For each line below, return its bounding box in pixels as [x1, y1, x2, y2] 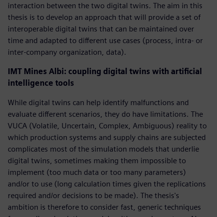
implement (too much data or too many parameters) [8, 167, 186, 177]
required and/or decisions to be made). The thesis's [8, 190, 179, 200]
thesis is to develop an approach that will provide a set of [8, 12, 201, 22]
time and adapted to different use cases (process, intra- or [8, 35, 203, 45]
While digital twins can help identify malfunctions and [8, 97, 189, 107]
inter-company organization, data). [8, 47, 126, 57]
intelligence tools [8, 78, 74, 88]
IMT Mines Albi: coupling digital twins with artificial [8, 66, 202, 76]
